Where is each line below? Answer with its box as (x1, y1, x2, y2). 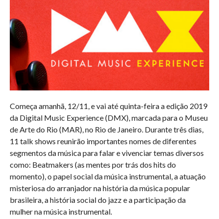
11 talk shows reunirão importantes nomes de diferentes (9, 136, 197, 146)
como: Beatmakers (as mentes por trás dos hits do (9, 160, 176, 170)
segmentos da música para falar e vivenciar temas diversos (9, 148, 204, 158)
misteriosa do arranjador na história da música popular (9, 183, 190, 193)
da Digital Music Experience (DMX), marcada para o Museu (9, 113, 208, 123)
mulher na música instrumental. (9, 207, 112, 217)
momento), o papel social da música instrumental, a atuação (9, 172, 206, 181)
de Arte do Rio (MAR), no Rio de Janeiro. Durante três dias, (9, 125, 203, 134)
